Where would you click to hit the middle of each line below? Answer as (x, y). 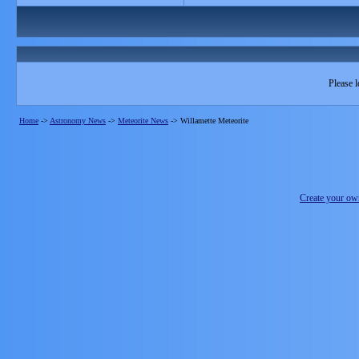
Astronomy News (78, 121)
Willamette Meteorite (214, 121)
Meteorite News (143, 121)
